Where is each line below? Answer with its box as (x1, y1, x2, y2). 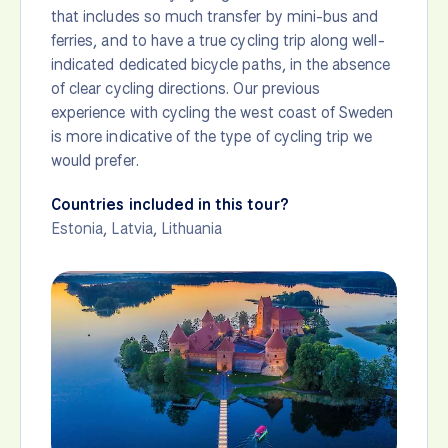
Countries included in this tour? (51, 194, 289, 216)
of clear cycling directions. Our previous (51, 78, 321, 100)
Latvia (111, 218, 153, 240)
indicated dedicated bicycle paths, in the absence (51, 54, 391, 76)
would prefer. (51, 150, 139, 172)
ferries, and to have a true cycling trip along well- (51, 30, 385, 52)
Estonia (51, 218, 104, 240)
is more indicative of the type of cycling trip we (51, 126, 373, 148)
